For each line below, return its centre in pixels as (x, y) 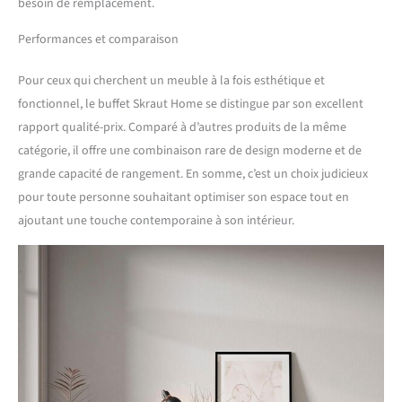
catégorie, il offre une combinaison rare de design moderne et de (190, 151)
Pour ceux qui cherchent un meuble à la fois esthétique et (171, 81)
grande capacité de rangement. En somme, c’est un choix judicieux (193, 175)
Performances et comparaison (98, 40)
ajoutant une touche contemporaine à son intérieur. (156, 221)
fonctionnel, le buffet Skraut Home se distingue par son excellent (191, 105)
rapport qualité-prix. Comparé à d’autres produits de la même (182, 128)
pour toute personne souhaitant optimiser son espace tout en (184, 198)
